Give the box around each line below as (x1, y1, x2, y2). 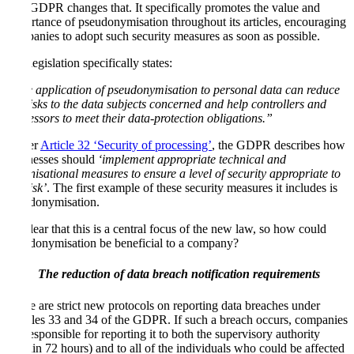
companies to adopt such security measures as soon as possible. (6, 29, 320, 43)
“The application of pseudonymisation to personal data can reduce (6, 83, 340, 97)
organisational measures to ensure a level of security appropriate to (6, 167, 341, 181)
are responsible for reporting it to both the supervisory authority (6, 326, 320, 341)
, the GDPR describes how (212, 138, 345, 153)
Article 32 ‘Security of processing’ (40, 138, 212, 153)
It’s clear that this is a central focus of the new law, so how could (6, 222, 326, 236)
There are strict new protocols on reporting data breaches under (6, 298, 320, 312)
